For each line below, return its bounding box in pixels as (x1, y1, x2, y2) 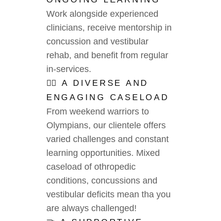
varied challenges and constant (46, 134, 169, 144)
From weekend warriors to (46, 107, 149, 116)
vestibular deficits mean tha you (46, 189, 171, 199)
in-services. (46, 64, 91, 74)
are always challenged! (46, 203, 137, 213)
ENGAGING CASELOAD (46, 93, 169, 102)
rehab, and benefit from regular (46, 50, 168, 60)
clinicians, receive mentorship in (46, 23, 172, 33)
